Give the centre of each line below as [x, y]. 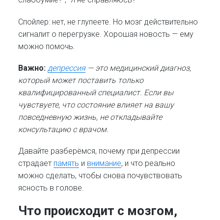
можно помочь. [47, 46]
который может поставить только [81, 80]
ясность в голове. [51, 188]
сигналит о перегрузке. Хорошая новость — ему [106, 34]
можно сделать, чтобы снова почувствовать [100, 175]
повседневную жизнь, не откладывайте [90, 117]
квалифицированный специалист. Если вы [96, 92]
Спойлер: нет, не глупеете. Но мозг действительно [108, 22]
